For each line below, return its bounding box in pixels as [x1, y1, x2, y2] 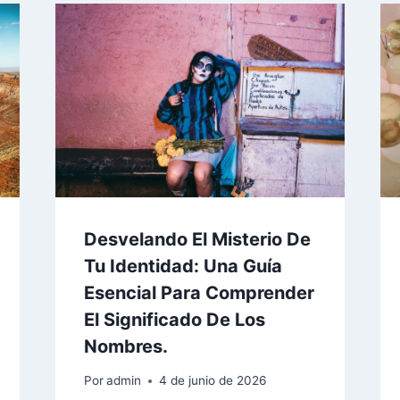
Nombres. [83, 335, 168, 357]
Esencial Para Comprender [83, 281, 314, 304]
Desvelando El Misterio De [83, 228, 311, 250]
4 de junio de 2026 [158, 373, 266, 388]
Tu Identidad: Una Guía [83, 254, 282, 277]
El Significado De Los [83, 308, 265, 330]
